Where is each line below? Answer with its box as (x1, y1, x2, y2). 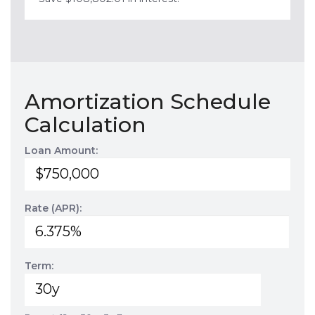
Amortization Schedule (25, 89, 271, 115)
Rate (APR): (25, 202, 82, 214)
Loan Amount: (25, 144, 98, 157)
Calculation (25, 112, 146, 138)
